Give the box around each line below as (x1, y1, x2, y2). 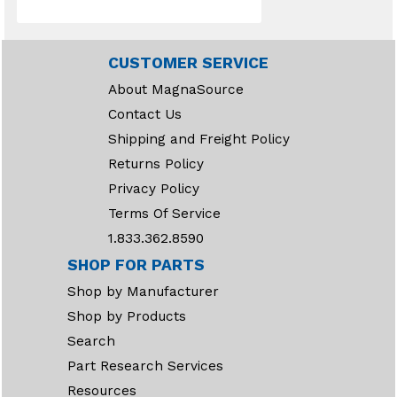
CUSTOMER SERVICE (107, 54, 269, 72)
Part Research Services (67, 358, 223, 374)
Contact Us (107, 106, 182, 122)
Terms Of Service (107, 206, 221, 222)
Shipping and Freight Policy (107, 131, 290, 147)
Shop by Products (67, 308, 186, 324)
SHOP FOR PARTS (67, 256, 205, 274)
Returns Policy (107, 156, 204, 172)
